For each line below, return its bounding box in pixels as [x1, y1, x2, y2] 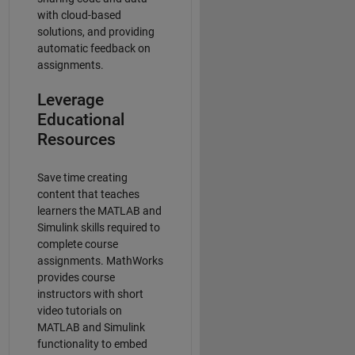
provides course [36, 270, 115, 284]
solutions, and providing [36, 25, 155, 38]
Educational [36, 110, 124, 129]
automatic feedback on [36, 42, 151, 55]
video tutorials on [36, 303, 122, 317]
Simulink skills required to [36, 220, 160, 234]
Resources [36, 130, 116, 149]
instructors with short [36, 287, 143, 300]
